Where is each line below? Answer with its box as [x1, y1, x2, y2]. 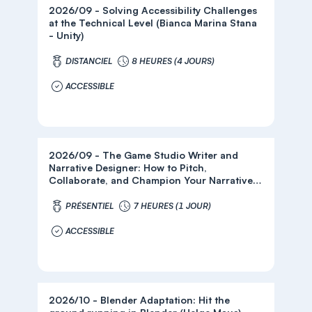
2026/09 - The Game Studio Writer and [49, 149, 239, 161]
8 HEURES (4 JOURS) [132, 56, 215, 66]
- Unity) [49, 29, 84, 41]
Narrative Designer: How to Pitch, [49, 162, 144, 173]
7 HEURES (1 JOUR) [133, 201, 212, 211]
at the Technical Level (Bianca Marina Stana [49, 17, 258, 29]
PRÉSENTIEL [65, 201, 114, 211]
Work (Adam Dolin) [49, 187, 139, 198]
